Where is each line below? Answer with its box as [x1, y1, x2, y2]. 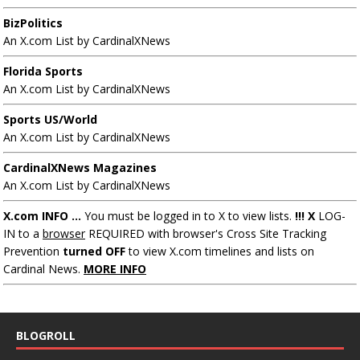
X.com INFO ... [3, 208, 81, 224]
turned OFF [63, 243, 125, 260]
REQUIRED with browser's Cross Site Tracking [85, 226, 326, 242]
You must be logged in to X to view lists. [81, 208, 295, 224]
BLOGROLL [16, 328, 76, 344]
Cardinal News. [3, 261, 84, 277]
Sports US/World [3, 112, 97, 128]
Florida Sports [3, 63, 83, 80]
